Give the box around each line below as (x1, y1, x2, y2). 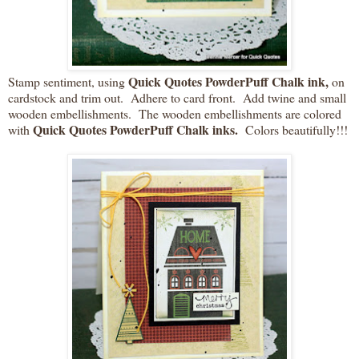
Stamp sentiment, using (8, 72, 125, 90)
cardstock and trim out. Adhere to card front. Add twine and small (8, 88, 346, 106)
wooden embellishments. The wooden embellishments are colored (8, 104, 341, 122)
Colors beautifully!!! (238, 120, 348, 138)
